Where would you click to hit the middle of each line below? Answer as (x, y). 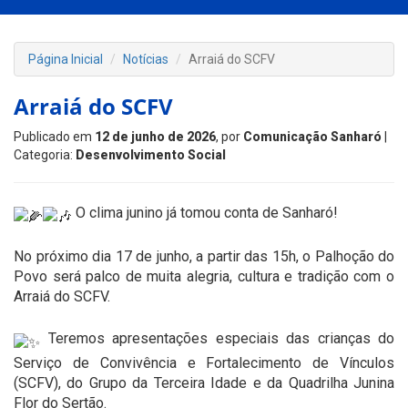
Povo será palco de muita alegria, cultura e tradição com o (204, 277)
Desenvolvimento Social (151, 155)
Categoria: (45, 155)
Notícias (146, 59)
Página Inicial (66, 59)
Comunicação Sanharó (312, 137)
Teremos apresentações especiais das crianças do (217, 339)
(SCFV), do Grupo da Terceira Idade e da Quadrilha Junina (204, 382)
